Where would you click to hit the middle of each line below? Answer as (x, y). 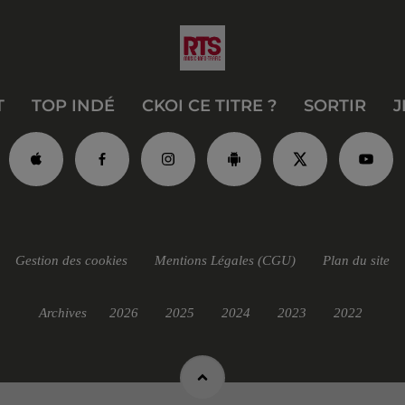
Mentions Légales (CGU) (225, 261)
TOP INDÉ (74, 106)
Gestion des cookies (71, 261)
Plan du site (356, 261)
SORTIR (335, 106)
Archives (62, 313)
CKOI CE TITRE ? (210, 106)
